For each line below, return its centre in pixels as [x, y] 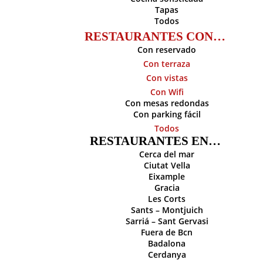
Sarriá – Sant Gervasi [167, 221]
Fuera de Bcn [167, 232]
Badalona [167, 243]
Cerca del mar [167, 154]
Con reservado [167, 50]
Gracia [167, 188]
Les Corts [167, 199]
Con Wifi [167, 92]
